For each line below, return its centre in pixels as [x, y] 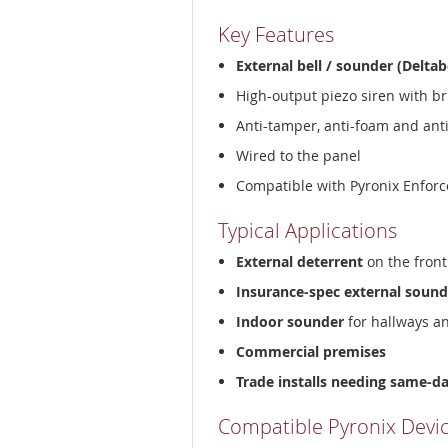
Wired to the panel [298, 155]
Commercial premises [311, 351]
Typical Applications [307, 230]
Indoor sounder [290, 321]
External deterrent [299, 261]
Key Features [276, 34]
